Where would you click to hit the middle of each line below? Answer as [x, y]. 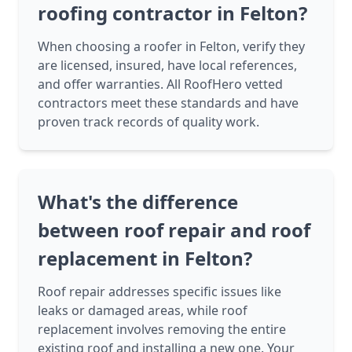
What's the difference [138, 202]
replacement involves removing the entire [162, 330]
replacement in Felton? [145, 258]
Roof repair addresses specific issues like [159, 292]
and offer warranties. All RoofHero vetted [160, 84]
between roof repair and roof [174, 230]
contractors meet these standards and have [168, 103]
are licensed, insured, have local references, [167, 66]
